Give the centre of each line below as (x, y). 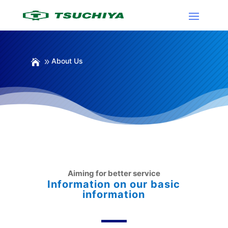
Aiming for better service (114, 173)
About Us (67, 61)
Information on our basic (114, 184)
